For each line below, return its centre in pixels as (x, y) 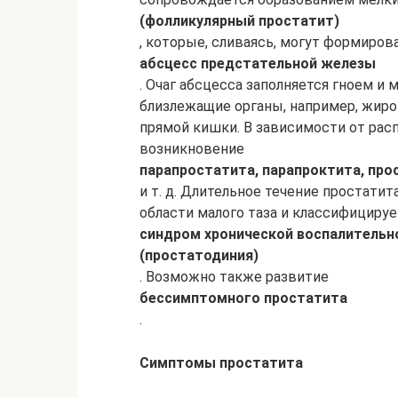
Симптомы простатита (221, 362)
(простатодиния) (199, 255)
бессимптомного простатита (243, 298)
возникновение (192, 148)
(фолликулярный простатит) (239, 20)
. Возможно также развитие (234, 276)
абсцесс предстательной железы (258, 63)
